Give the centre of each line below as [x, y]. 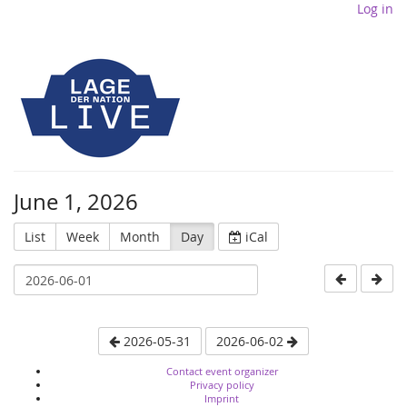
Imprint [222, 398]
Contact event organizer [222, 371]
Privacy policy [222, 385]
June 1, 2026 [76, 202]
